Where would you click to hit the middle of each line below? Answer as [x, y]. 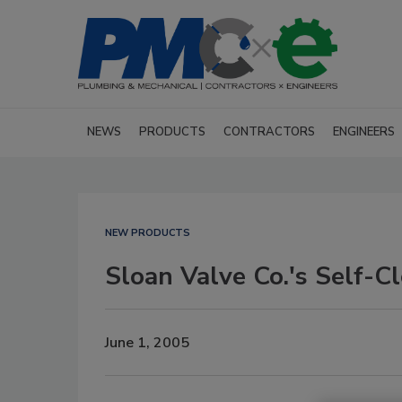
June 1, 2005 [147, 342]
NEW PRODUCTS [148, 233]
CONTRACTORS [269, 132]
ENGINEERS [364, 132]
